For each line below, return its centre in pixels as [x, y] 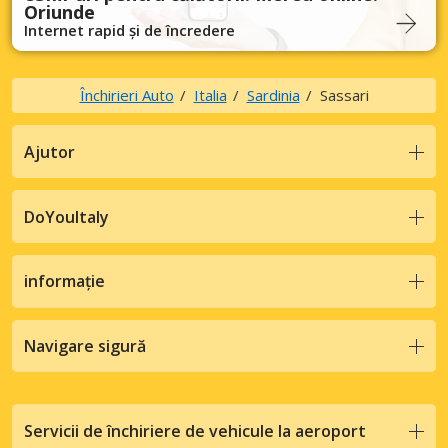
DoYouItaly [66, 216]
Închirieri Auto [126, 95]
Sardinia [273, 95]
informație [64, 281]
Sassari [344, 95]
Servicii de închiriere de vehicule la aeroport [195, 430]
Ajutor [49, 151]
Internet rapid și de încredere [129, 30]
